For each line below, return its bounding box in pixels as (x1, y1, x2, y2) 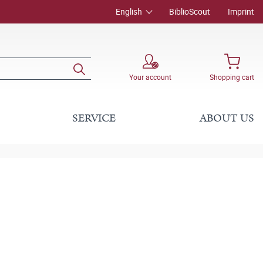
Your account (129, 72, 171, 82)
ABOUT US (199, 110, 254, 126)
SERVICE (72, 110, 116, 126)
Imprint (228, 6, 254, 17)
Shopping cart (210, 72, 254, 82)
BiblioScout (169, 6, 210, 17)
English (116, 6, 142, 17)
